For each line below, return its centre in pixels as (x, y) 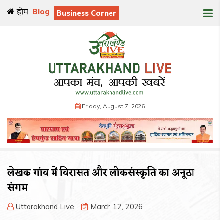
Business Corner (86, 13)
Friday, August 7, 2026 (113, 106)
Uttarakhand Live (45, 207)
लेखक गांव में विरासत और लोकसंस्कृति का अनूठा (101, 174)
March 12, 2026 (116, 207)
